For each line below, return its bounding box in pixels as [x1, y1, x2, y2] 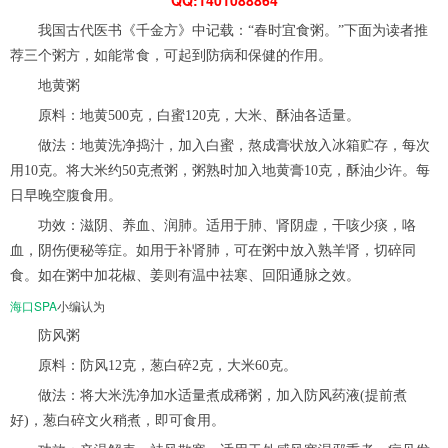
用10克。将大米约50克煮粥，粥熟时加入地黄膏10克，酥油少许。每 [10, 162, 430, 178]
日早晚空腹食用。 [10, 187, 122, 203]
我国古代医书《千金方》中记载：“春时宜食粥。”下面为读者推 [10, 22, 428, 38]
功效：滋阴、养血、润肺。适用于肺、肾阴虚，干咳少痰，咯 [10, 217, 416, 233]
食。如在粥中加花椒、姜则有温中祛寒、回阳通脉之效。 [10, 267, 360, 283]
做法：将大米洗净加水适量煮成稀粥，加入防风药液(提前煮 [10, 387, 407, 403]
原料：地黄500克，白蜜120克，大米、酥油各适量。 [10, 107, 360, 123]
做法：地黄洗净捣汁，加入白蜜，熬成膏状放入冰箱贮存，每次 [10, 137, 430, 153]
